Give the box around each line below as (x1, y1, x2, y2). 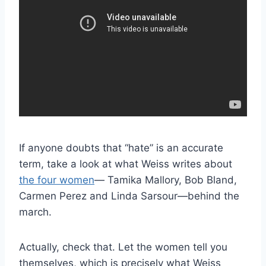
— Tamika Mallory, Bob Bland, (94, 173, 237, 186)
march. (19, 205, 52, 218)
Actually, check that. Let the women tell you (19, 240, 227, 253)
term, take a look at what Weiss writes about (19, 157, 232, 170)
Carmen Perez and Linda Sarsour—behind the (19, 189, 239, 202)
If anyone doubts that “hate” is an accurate (19, 141, 223, 154)
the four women (19, 173, 94, 186)
